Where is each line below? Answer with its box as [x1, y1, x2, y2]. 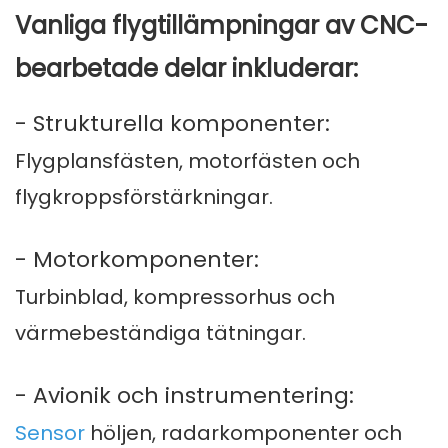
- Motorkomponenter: [15, 244, 259, 276]
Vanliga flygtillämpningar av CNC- [15, 9, 428, 43]
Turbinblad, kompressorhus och [15, 283, 335, 312]
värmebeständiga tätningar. [15, 319, 306, 348]
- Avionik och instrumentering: [15, 380, 354, 412]
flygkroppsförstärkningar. [15, 183, 273, 212]
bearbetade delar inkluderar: [15, 52, 358, 86]
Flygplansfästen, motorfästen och [15, 147, 360, 176]
